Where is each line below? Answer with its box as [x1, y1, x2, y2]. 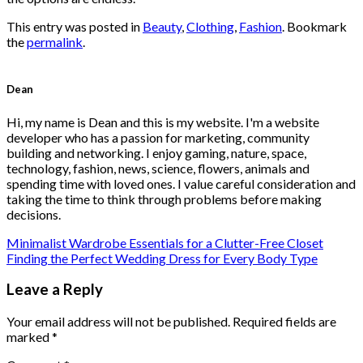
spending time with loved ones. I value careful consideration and [6, 175, 356, 191]
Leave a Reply [6, 280, 103, 299]
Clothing [186, 19, 234, 35]
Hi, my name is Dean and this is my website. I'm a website [6, 113, 319, 130]
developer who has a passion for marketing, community [6, 129, 310, 145]
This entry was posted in [6, 19, 143, 35]
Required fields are [233, 314, 336, 329]
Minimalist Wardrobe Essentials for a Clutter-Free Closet [6, 234, 323, 250]
